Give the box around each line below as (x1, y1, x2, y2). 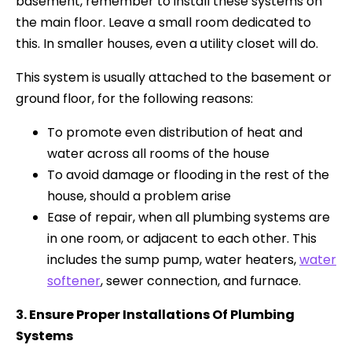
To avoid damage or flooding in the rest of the (47, 166, 329, 185)
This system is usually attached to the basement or (16, 68, 332, 87)
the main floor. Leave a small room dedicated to (16, 13, 311, 32)
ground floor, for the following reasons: (16, 90, 253, 108)
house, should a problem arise (47, 187, 231, 206)
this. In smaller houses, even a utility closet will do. (16, 35, 318, 53)
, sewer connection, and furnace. (101, 272, 301, 291)
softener (47, 272, 101, 291)
